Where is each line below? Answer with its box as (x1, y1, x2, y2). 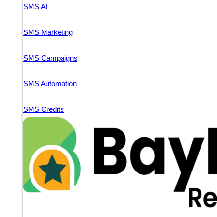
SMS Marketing (23, 28, 73, 36)
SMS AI (23, 2, 47, 11)
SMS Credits (23, 105, 64, 113)
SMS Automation (23, 79, 77, 88)
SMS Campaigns (23, 53, 77, 62)
